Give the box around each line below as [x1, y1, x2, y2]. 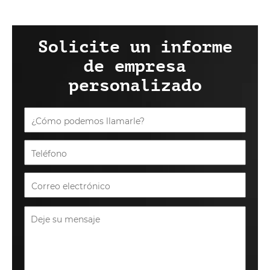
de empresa [84, 57, 186, 77]
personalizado [68, 76, 202, 96]
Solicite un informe [37, 37, 233, 57]
